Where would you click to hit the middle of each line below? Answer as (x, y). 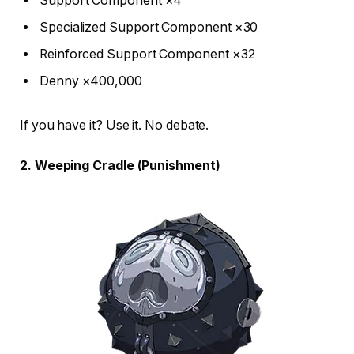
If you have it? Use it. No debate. (115, 125)
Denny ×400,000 (91, 81)
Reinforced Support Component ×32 (147, 54)
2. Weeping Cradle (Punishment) (120, 166)
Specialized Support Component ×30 (149, 27)
